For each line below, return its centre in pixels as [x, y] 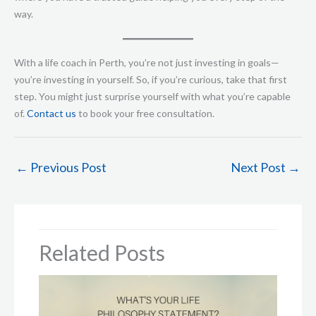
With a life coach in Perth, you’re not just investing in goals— [147, 63]
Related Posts [102, 253]
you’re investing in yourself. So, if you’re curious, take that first [151, 80]
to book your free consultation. [145, 114]
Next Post [259, 168]
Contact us [51, 114]
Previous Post [67, 168]
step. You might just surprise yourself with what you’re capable [152, 97]
